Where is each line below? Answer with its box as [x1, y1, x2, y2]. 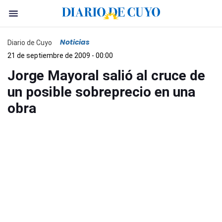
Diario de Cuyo [7, 38, 52, 47]
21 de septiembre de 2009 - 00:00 [7, 52, 113, 59]
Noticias [60, 37, 90, 47]
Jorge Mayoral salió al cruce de [7, 67, 205, 84]
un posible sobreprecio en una [7, 84, 195, 100]
